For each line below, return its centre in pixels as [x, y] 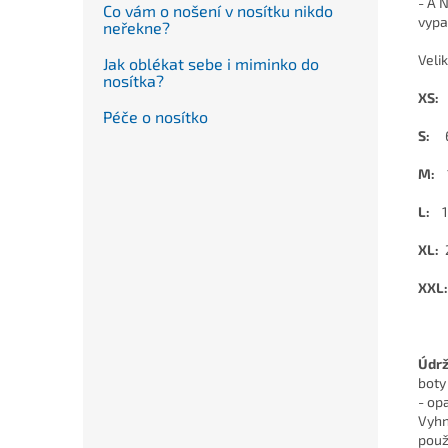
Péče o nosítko [155, 116]
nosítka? [133, 80]
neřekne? [136, 27]
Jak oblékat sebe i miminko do [211, 63]
